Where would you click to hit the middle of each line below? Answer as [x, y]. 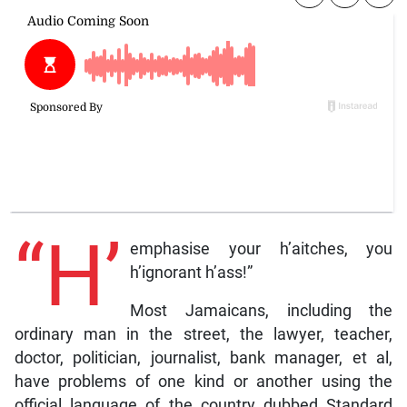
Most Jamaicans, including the [261, 310]
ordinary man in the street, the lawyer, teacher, [203, 334]
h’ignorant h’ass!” [191, 272]
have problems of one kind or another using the [203, 381]
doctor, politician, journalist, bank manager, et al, [203, 357]
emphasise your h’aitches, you [261, 248]
